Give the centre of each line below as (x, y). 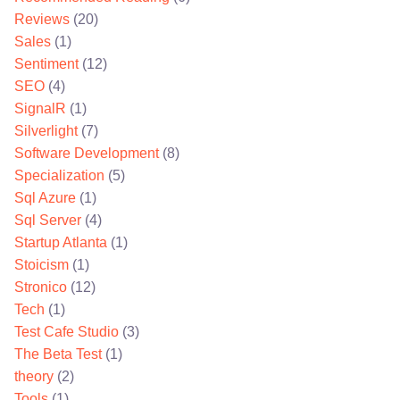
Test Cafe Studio (67, 332)
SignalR (40, 109)
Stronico (41, 287)
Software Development (87, 154)
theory (34, 377)
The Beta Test (58, 354)
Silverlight (46, 131)
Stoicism (42, 265)
